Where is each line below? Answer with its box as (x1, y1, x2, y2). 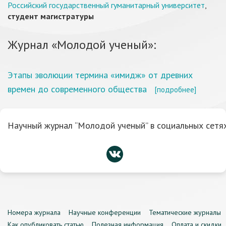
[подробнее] (154, 84, 196, 94)
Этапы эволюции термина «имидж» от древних (8, 69, 193, 81)
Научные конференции (69, 208, 141, 217)
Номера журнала (8, 208, 61, 217)
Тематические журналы (149, 208, 221, 217)
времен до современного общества (8, 83, 147, 95)
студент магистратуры (8, 11, 94, 21)
